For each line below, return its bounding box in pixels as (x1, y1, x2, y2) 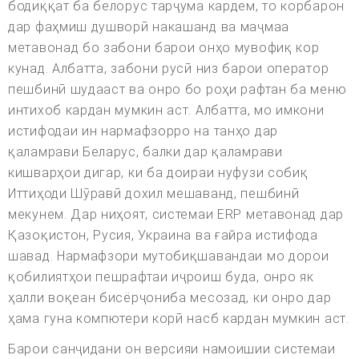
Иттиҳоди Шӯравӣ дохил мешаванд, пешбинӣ (8, 186, 300, 202)
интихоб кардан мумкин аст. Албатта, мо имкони (8, 103, 325, 119)
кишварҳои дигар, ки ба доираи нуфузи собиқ (8, 165, 309, 181)
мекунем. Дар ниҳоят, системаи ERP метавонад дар (8, 207, 344, 223)
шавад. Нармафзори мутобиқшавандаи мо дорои (8, 248, 329, 264)
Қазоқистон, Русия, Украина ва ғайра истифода (8, 228, 318, 244)
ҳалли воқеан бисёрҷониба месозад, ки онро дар (8, 290, 332, 306)
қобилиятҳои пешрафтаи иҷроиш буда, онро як (8, 269, 314, 285)
